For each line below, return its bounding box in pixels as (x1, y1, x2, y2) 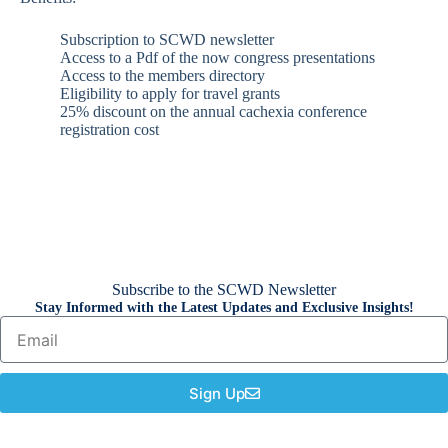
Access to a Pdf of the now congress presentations (60, 49, 375, 66)
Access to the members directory (60, 67, 265, 84)
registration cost (60, 121, 159, 138)
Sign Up (188, 383, 245, 403)
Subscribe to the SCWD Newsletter (112, 281, 336, 299)
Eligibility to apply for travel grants (60, 85, 280, 102)
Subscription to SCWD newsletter (60, 31, 274, 48)
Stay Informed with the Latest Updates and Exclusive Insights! (34, 299, 414, 316)
